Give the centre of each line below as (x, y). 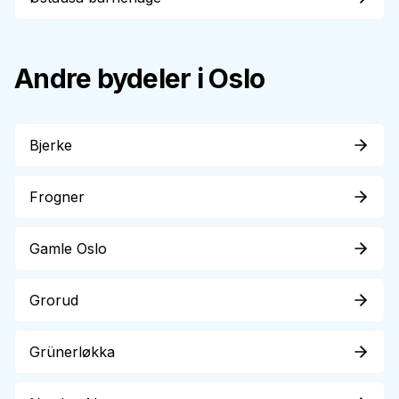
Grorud (54, 300)
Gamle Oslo (68, 248)
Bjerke (51, 145)
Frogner (57, 197)
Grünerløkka (72, 352)
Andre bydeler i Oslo (139, 78)
